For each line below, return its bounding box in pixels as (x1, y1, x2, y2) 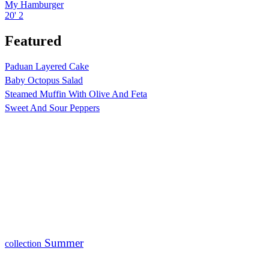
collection (5, 238, 41, 249)
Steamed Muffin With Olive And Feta (5, 88, 147, 99)
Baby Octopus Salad (5, 74, 83, 85)
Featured (5, 32, 61, 49)
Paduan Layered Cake (5, 61, 89, 71)
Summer (41, 236, 83, 249)
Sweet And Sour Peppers (5, 102, 100, 113)
